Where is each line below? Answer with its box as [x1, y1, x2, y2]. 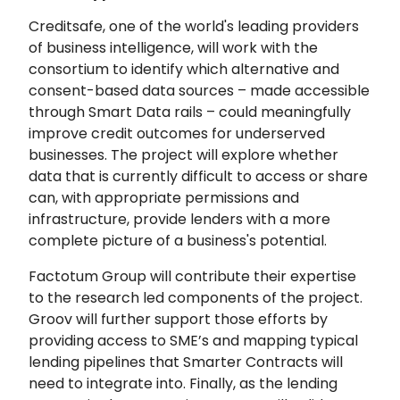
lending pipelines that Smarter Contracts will [29, 351, 343, 372]
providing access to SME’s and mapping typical [29, 329, 358, 351]
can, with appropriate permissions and [29, 187, 299, 208]
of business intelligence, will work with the [29, 37, 318, 58]
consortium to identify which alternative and [29, 58, 339, 79]
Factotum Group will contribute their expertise [29, 265, 356, 287]
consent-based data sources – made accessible [29, 79, 370, 101]
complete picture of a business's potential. [29, 229, 327, 251]
